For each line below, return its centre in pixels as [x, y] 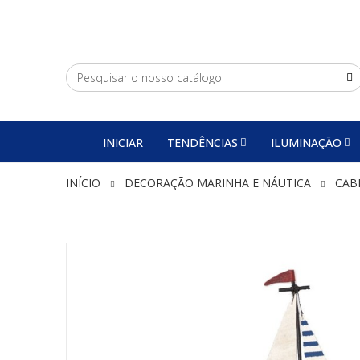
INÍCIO [83, 183]
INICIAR [123, 142]
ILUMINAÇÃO [306, 142]
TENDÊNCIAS [202, 142]
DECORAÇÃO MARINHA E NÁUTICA [218, 183]
